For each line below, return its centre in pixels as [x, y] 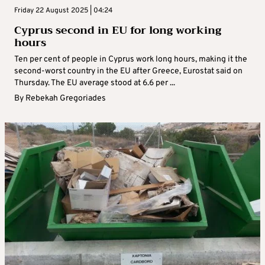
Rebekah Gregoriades [66, 99]
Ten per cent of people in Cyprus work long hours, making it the [131, 60]
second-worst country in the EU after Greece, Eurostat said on [128, 72]
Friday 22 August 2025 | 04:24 [63, 11]
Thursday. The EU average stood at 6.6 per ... [95, 83]
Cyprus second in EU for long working [118, 30]
